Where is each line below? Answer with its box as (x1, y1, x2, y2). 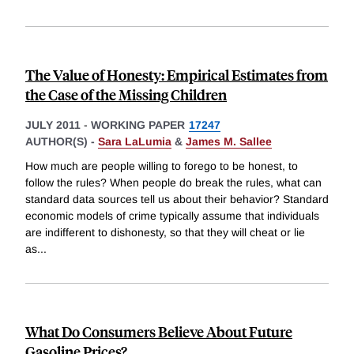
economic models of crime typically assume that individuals (25, 209, 319, 223)
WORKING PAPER (91, 118, 185, 131)
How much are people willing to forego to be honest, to (25, 160, 298, 173)
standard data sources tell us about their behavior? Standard (25, 193, 329, 206)
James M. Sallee (186, 134, 272, 148)
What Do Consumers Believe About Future (25, 322, 292, 342)
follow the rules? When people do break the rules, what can (25, 176, 322, 190)
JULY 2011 (25, 118, 81, 131)
